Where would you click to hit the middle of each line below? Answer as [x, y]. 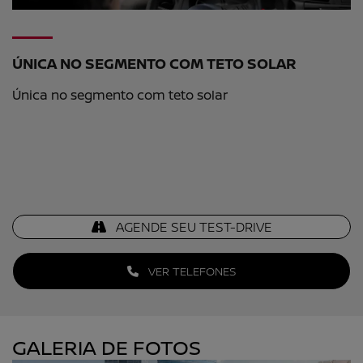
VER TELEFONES [190, 271]
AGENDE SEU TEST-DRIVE [192, 226]
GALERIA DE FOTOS [107, 347]
